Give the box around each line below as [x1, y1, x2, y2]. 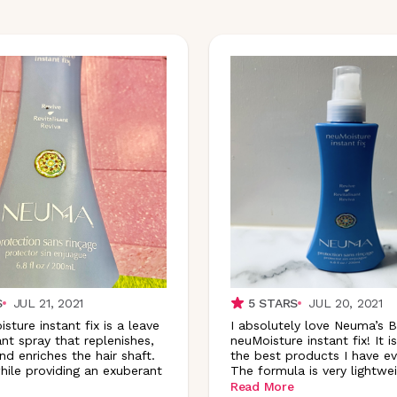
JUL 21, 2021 [12, 295, 84, 310]
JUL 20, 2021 [308, 295, 383, 310]
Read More [230, 379, 294, 393]
